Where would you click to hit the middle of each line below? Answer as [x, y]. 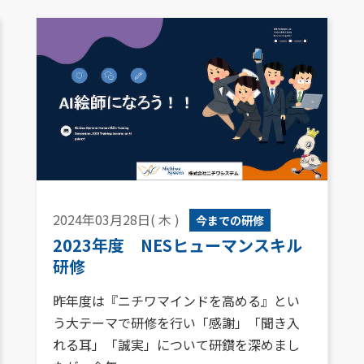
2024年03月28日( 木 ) [116, 220]
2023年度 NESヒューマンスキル [178, 245]
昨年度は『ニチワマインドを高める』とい [176, 301]
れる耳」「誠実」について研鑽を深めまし [176, 345]
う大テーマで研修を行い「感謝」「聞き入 [176, 323]
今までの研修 [230, 221]
